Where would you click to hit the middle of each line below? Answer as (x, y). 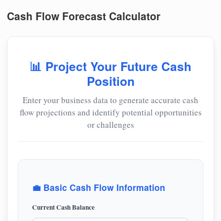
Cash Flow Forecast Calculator (84, 16)
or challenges (110, 124)
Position (110, 81)
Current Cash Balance (63, 207)
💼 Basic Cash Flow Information (99, 187)
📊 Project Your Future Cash (110, 66)
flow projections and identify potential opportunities (110, 112)
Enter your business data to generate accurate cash (110, 100)
